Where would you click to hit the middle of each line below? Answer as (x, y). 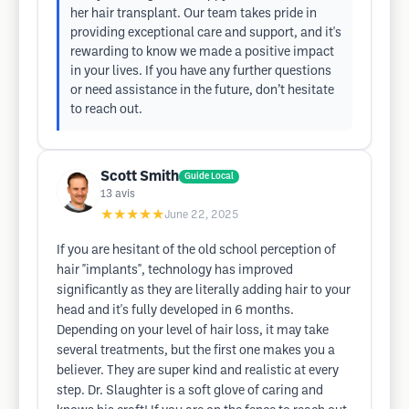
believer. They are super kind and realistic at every (198, 371)
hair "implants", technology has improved (175, 271)
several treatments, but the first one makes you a (196, 351)
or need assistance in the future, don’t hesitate (202, 91)
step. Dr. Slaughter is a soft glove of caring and (190, 391)
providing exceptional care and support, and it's (206, 33)
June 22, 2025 (201, 215)
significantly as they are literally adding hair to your (204, 291)
